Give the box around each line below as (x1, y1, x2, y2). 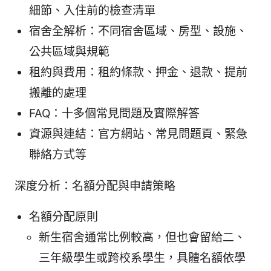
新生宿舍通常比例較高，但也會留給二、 (39, 230, 246, 245)
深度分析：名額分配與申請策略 (15, 179, 175, 194)
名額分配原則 (29, 210, 98, 224)
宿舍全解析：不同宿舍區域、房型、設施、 (29, 24, 247, 39)
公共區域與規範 (29, 45, 109, 59)
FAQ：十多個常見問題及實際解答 (29, 106, 200, 121)
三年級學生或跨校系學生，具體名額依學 (39, 251, 246, 266)
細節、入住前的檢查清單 (29, 4, 155, 18)
